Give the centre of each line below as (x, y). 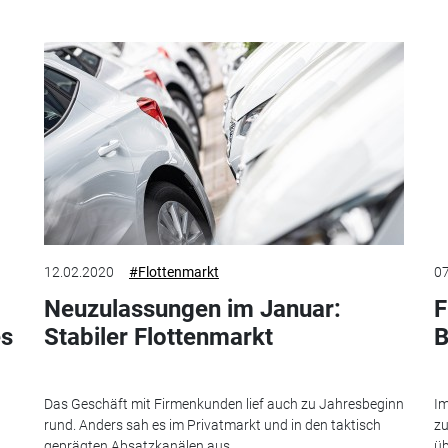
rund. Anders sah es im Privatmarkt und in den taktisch (212, 424)
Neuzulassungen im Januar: (192, 309)
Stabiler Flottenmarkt (158, 337)
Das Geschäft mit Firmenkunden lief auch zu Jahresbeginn (224, 403)
